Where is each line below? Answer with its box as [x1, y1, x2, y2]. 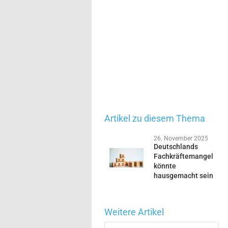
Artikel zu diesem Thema [104, 112, 205, 124]
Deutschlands [153, 142, 198, 151]
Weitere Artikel [104, 206, 164, 217]
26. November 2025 [153, 134, 208, 142]
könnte [153, 161, 176, 170]
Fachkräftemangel [153, 152, 213, 160]
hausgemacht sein [153, 171, 213, 180]
